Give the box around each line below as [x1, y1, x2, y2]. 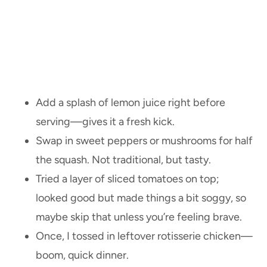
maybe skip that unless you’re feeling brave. [36, 210, 242, 224]
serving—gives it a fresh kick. [36, 115, 175, 129]
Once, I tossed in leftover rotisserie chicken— [36, 229, 253, 243]
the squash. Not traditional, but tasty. [36, 153, 211, 167]
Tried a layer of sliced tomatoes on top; [36, 172, 219, 186]
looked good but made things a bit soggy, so [36, 191, 246, 205]
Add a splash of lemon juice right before [36, 96, 225, 110]
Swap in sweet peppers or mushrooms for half [36, 134, 253, 148]
